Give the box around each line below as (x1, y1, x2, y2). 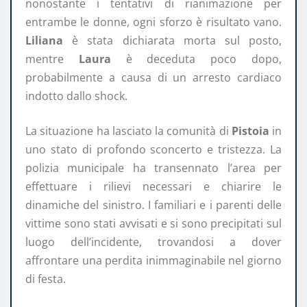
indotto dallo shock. (25, 88, 127, 104)
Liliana (25, 33, 63, 49)
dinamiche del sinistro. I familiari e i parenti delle (25, 197, 282, 213)
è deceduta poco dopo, (110, 51, 282, 67)
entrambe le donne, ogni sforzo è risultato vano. (25, 14, 282, 30)
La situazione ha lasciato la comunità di (25, 123, 232, 139)
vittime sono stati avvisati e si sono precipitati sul (25, 216, 282, 232)
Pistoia (231, 123, 269, 139)
